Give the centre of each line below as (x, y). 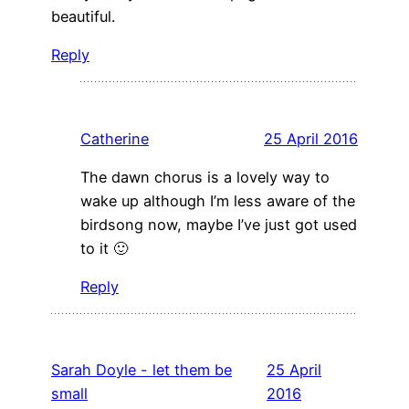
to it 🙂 (104, 248)
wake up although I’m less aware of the (218, 200)
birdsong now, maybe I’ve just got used (219, 224)
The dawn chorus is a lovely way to (205, 177)
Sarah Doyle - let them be (142, 370)
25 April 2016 (311, 138)
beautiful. (83, 17)
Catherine (115, 138)
